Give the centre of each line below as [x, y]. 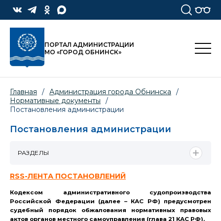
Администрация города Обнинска [110, 92]
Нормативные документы [55, 101]
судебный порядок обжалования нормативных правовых [110, 210]
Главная [23, 92]
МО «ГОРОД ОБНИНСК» [83, 52]
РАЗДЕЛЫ [34, 152]
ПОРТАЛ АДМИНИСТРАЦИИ [89, 45]
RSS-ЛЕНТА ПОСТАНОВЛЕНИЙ [68, 176]
